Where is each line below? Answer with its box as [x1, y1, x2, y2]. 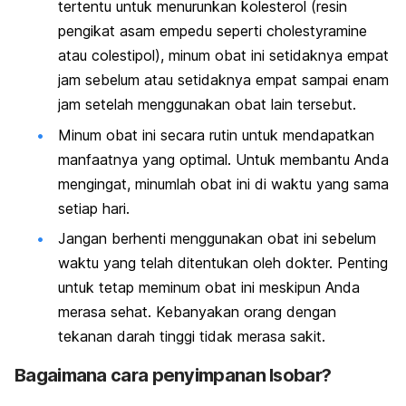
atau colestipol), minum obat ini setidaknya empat [58, 46, 389, 65]
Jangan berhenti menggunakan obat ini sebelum [58, 228, 376, 247]
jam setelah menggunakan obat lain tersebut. [58, 95, 356, 114]
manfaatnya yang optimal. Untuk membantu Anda [58, 150, 389, 169]
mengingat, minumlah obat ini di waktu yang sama [58, 174, 389, 193]
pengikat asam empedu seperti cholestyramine [58, 22, 367, 41]
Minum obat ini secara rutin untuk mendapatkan [58, 125, 374, 144]
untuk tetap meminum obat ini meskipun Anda [58, 277, 360, 296]
